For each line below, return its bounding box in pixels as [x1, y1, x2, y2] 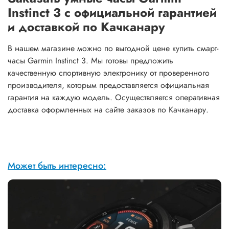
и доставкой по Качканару [8, 17, 165, 36]
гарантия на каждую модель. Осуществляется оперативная [8, 91, 220, 103]
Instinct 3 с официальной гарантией [8, 3, 217, 21]
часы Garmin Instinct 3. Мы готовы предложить [8, 54, 173, 66]
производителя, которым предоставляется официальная [8, 79, 209, 91]
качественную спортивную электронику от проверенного [8, 66, 210, 79]
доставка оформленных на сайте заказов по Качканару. [8, 103, 209, 116]
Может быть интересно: [8, 159, 106, 173]
